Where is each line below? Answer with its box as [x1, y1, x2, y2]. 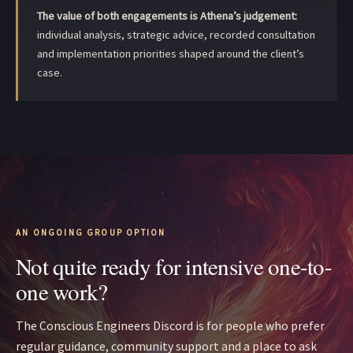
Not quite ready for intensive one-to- [16, 251, 333, 282]
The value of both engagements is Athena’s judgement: [37, 9, 297, 24]
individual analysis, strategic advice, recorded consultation [37, 28, 315, 43]
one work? [16, 276, 108, 307]
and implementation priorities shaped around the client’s [37, 46, 304, 61]
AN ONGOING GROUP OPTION [16, 227, 166, 239]
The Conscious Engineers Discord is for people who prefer [16, 318, 325, 333]
